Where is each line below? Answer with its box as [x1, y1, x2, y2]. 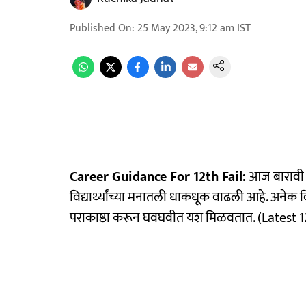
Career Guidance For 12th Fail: [70, 165, 246, 189]
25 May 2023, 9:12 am [137, 19, 234, 38]
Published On [70, 19, 132, 38]
